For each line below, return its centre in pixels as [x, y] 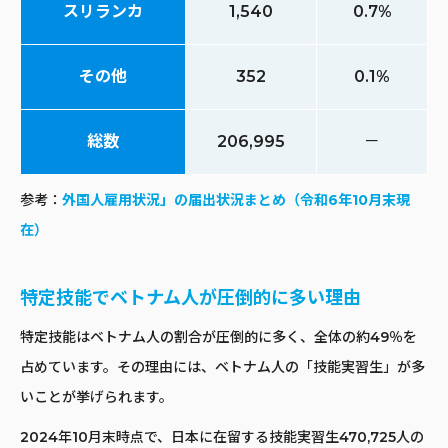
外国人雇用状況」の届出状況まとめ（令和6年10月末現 [236, 199]
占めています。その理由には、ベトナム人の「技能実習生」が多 [222, 366]
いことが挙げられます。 [96, 396]
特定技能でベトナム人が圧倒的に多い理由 [190, 297]
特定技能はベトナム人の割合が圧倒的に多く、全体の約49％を [218, 336]
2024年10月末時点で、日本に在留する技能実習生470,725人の [222, 436]
